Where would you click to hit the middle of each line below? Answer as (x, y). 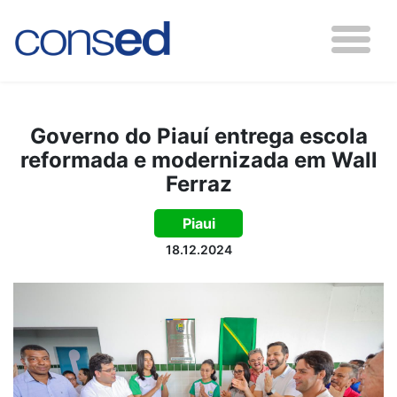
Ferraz (198, 184)
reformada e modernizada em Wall (198, 160)
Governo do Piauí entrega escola (198, 136)
